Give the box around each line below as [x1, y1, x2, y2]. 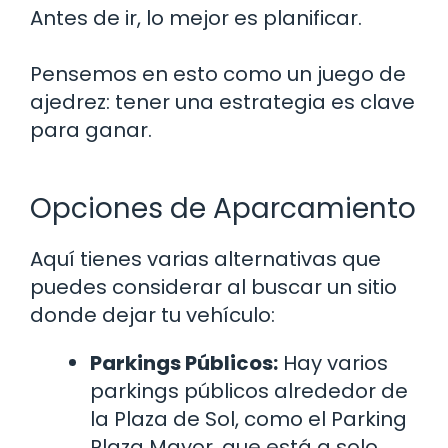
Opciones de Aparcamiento [30, 189, 416, 229]
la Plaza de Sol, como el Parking [90, 405, 407, 434]
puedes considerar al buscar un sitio [30, 273, 397, 302]
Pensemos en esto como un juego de [30, 60, 406, 89]
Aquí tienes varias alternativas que [30, 245, 381, 274]
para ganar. [30, 116, 152, 145]
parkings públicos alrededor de [90, 377, 408, 406]
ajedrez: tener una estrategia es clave [30, 88, 415, 117]
